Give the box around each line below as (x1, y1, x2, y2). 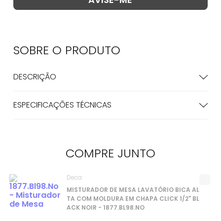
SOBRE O (13, 42, 65, 58)
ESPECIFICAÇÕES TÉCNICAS (13, 99, 111, 110)
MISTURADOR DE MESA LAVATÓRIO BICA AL (66, 185, 199, 194)
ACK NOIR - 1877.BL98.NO (66, 203, 145, 212)
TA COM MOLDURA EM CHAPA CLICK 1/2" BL (66, 194, 199, 203)
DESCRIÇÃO (13, 71, 56, 82)
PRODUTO (65, 42, 120, 58)
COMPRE (65, 145, 117, 161)
